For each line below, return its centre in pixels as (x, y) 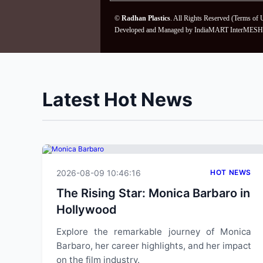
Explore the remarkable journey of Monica (154, 232)
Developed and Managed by (154, 30)
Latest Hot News (117, 100)
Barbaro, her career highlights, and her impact (154, 246)
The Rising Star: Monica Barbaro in (153, 193)
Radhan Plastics (146, 18)
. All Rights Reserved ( (202, 18)
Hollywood (87, 210)
